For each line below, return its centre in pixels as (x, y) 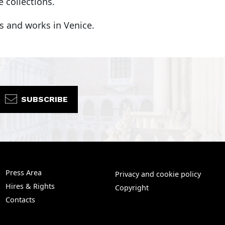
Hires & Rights (30, 186)
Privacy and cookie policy (158, 174)
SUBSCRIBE (45, 99)
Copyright (132, 188)
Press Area (23, 173)
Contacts (20, 200)
